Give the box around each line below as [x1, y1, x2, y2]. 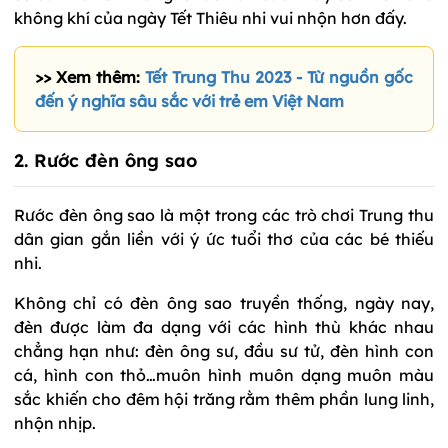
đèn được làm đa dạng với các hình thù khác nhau [14, 316, 434, 337]
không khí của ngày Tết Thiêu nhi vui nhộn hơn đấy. [14, 7, 407, 28]
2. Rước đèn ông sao [14, 148, 197, 172]
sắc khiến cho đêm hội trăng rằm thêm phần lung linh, [14, 388, 434, 409]
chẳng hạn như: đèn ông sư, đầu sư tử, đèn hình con [14, 340, 434, 361]
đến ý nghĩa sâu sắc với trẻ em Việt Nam [35, 90, 344, 111]
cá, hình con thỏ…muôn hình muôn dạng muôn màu [14, 364, 434, 385]
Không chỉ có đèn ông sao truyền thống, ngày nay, [14, 292, 434, 313]
